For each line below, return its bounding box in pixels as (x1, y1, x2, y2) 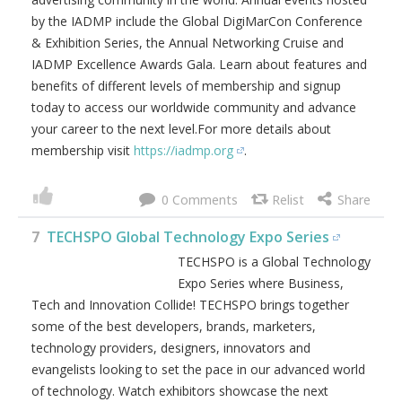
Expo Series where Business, (178, 275, 344, 292)
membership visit (31, 142, 134, 159)
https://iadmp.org (134, 142, 233, 159)
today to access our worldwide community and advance (31, 99, 356, 116)
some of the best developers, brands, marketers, (31, 318, 316, 335)
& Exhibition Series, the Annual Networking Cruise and (31, 34, 344, 51)
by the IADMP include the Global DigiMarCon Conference (31, 13, 363, 30)
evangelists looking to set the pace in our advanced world (31, 361, 365, 378)
